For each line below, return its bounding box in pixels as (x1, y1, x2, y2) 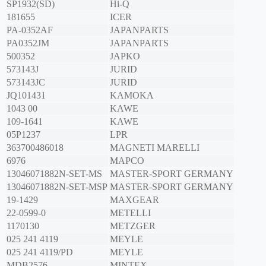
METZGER (110, 221, 156, 232)
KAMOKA (110, 90, 154, 101)
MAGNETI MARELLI (110, 142, 199, 153)
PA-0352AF (7, 25, 53, 36)
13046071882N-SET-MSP (7, 182, 107, 192)
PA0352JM (7, 38, 49, 49)
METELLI (110, 208, 151, 218)
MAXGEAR (110, 195, 159, 205)
